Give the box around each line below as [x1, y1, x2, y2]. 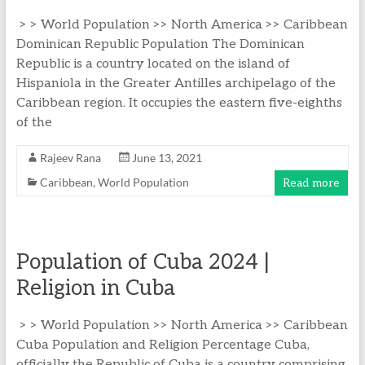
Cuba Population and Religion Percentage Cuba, [15, 337, 310, 353]
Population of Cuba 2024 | [15, 249, 270, 275]
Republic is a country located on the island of [15, 56, 290, 72]
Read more [283, 176, 341, 190]
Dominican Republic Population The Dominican [15, 37, 305, 52]
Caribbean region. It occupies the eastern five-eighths [15, 95, 342, 111]
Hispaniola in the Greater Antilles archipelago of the [15, 76, 336, 91]
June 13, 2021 [131, 151, 202, 165]
